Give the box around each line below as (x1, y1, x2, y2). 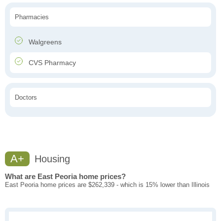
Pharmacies (15, 13, 49, 21)
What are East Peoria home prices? (5, 172, 126, 181)
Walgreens (27, 38, 62, 46)
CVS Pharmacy (27, 59, 76, 67)
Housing (32, 153, 70, 165)
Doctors (15, 94, 37, 102)
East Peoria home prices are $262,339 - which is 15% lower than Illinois (5, 181, 210, 189)
